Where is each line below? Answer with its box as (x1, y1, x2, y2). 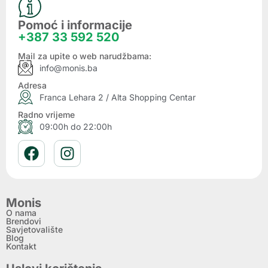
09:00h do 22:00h (39, 121, 112, 132)
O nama (6, 208, 36, 218)
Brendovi (6, 216, 41, 227)
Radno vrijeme (18, 109, 75, 120)
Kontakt (6, 241, 36, 252)
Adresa (18, 80, 47, 91)
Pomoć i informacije (18, 18, 132, 33)
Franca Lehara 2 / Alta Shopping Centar (39, 92, 196, 103)
